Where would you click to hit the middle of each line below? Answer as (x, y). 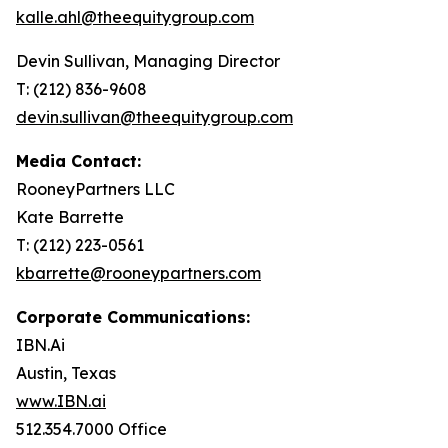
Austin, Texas (66, 373)
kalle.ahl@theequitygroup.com (135, 17)
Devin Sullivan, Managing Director (148, 61)
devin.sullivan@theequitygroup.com (154, 117)
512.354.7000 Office (91, 429)
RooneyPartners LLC (95, 189)
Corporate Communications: (133, 317)
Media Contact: (78, 161)
